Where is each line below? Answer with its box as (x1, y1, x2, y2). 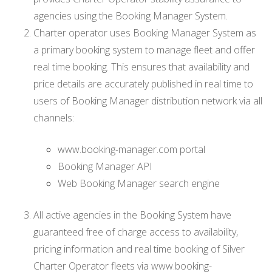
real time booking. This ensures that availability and (33, 59, 250, 73)
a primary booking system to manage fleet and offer (33, 42, 255, 56)
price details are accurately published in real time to (33, 76, 253, 90)
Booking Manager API (58, 159, 152, 173)
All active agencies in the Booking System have (33, 208, 231, 222)
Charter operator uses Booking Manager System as (33, 25, 256, 39)
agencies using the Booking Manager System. (33, 8, 228, 22)
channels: (33, 110, 74, 124)
